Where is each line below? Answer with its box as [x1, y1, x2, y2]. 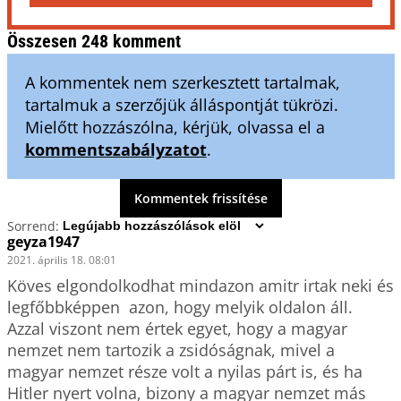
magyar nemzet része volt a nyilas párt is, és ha [6, 361, 363, 382]
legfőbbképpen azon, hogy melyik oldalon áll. [6, 296, 353, 318]
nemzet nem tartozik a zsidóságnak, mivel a [6, 339, 335, 361]
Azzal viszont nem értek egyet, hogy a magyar [6, 318, 347, 339]
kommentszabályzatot [24, 139, 207, 160]
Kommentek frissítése [133, 190, 268, 207]
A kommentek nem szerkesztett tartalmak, [24, 72, 340, 93]
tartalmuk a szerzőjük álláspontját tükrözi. [24, 94, 338, 115]
